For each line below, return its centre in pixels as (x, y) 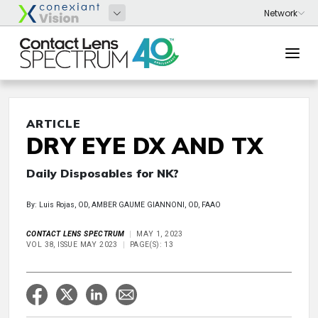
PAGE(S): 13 (152, 245)
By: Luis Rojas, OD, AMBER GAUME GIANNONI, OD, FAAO (124, 205)
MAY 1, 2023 (160, 234)
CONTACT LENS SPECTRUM (76, 234)
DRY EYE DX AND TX (145, 146)
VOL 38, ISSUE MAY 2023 (72, 245)
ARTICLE (54, 124)
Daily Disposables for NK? (103, 173)
